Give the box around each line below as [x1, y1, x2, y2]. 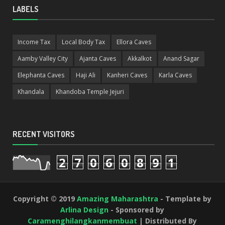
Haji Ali [76, 71, 95, 80]
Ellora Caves [117, 38, 151, 47]
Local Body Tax [62, 38, 105, 47]
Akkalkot [128, 54, 152, 63]
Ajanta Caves [79, 54, 116, 63]
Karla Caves [159, 71, 192, 80]
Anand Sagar [163, 54, 199, 63]
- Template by [158, 194, 212, 204]
